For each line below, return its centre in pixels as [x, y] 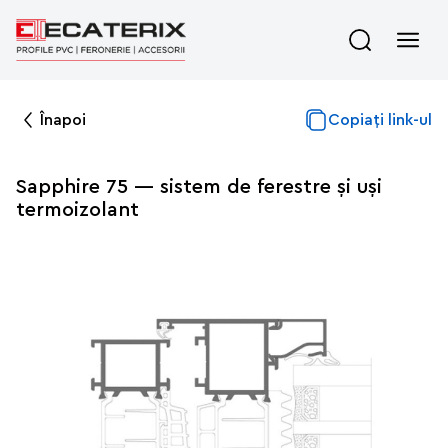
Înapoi [63, 119]
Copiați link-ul [380, 119]
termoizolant [77, 210]
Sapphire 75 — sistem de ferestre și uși [199, 187]
